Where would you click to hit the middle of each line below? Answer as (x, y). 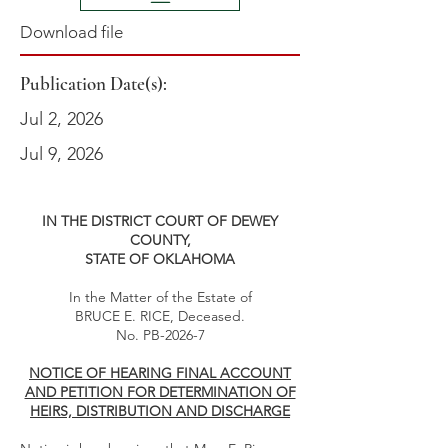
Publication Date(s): (95, 83)
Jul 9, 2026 (61, 154)
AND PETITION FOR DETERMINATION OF (160, 392)
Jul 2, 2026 (61, 119)
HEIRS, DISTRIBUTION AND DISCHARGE (160, 411)
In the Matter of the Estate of (160, 297)
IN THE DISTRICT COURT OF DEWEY (160, 221)
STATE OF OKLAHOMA (160, 259)
